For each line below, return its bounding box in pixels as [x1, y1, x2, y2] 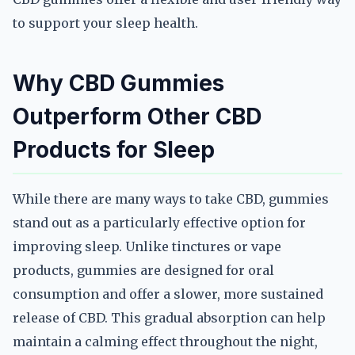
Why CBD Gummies [13, 70, 224, 97]
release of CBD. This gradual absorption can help [13, 310, 326, 326]
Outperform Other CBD [13, 103, 261, 130]
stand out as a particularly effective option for [13, 215, 306, 231]
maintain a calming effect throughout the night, [13, 334, 318, 349]
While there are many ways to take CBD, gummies [13, 191, 329, 207]
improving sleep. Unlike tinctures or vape [13, 239, 281, 254]
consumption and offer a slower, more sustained [13, 286, 323, 302]
